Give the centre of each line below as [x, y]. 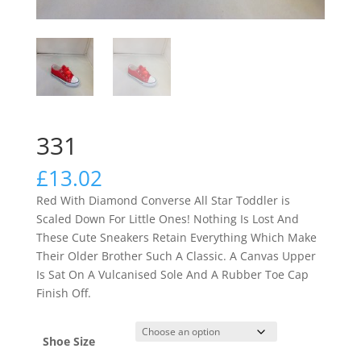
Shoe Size [69, 342]
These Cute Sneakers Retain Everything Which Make [176, 238]
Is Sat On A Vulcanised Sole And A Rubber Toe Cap [172, 275]
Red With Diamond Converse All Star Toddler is [163, 201]
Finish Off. [63, 293]
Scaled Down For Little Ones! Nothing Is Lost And [167, 219]
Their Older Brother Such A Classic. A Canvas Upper [176, 256]
